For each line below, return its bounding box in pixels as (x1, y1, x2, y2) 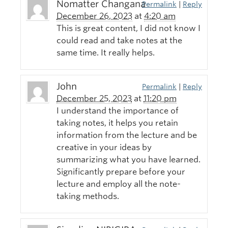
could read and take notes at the (56, 36, 182, 46)
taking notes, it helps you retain (56, 118, 178, 128)
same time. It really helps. (56, 48, 155, 58)
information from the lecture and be (56, 130, 197, 140)
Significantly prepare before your (56, 167, 185, 177)
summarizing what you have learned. (56, 155, 201, 165)
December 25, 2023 (56, 94, 132, 104)
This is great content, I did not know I (56, 23, 201, 34)
